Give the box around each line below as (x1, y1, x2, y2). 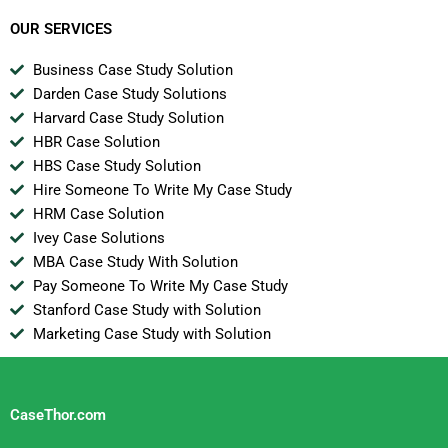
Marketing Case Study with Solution (32, 325, 271, 344)
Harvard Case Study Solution (32, 109, 224, 128)
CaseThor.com (10, 405, 106, 424)
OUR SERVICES (10, 20, 112, 39)
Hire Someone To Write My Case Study (32, 181, 292, 200)
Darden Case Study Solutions (32, 85, 227, 104)
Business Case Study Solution (32, 61, 233, 80)
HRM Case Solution (32, 205, 164, 224)
